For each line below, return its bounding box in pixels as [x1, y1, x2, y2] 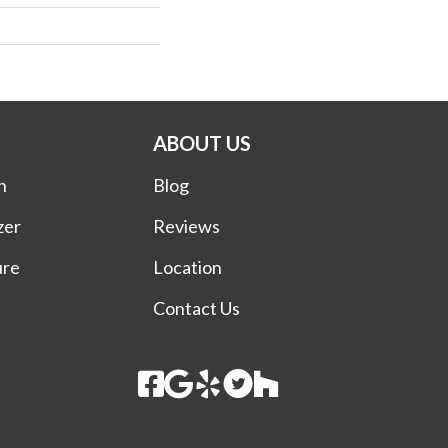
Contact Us [153, 296, 241, 319]
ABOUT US [153, 130, 252, 155]
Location [153, 255, 223, 278]
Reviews [153, 214, 221, 237]
